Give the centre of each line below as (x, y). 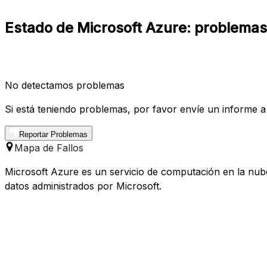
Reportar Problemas (53, 134)
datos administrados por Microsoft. (83, 186)
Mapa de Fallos (49, 148)
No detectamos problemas (65, 85)
